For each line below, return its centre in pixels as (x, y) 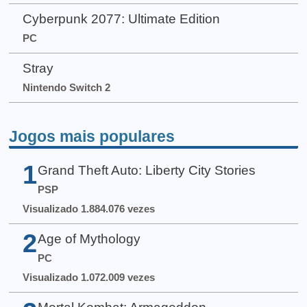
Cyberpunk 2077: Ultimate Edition (121, 19)
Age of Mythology (89, 239)
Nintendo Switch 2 (66, 88)
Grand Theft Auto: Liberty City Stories (146, 170)
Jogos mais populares (92, 136)
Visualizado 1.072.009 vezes (88, 278)
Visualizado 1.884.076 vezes (88, 208)
